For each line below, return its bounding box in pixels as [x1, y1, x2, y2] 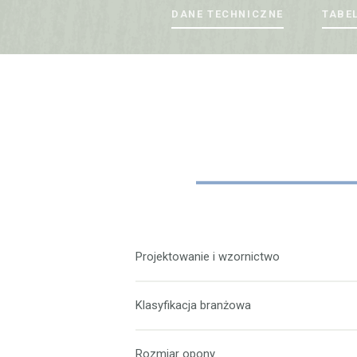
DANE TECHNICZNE [171, 8, 284, 21]
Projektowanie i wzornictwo [135, 249, 280, 264]
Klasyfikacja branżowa [135, 297, 252, 312]
